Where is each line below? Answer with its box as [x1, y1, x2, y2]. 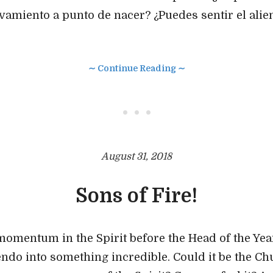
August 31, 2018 [101, 151, 172, 162]
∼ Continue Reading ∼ [88, 63, 185, 73]
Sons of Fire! [76, 185, 197, 207]
